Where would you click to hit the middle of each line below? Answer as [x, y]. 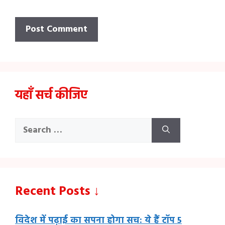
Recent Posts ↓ [58, 192]
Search [29, 124]
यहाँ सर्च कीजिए [51, 96]
